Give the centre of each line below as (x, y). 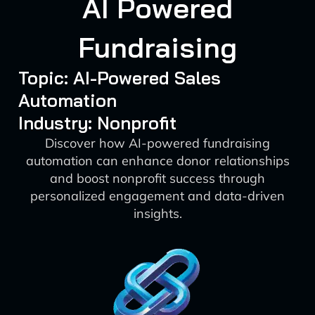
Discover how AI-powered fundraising (157, 143)
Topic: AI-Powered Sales (119, 78)
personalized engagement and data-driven (157, 196)
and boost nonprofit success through (157, 178)
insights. (157, 213)
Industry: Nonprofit (97, 123)
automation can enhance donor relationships (157, 161)
